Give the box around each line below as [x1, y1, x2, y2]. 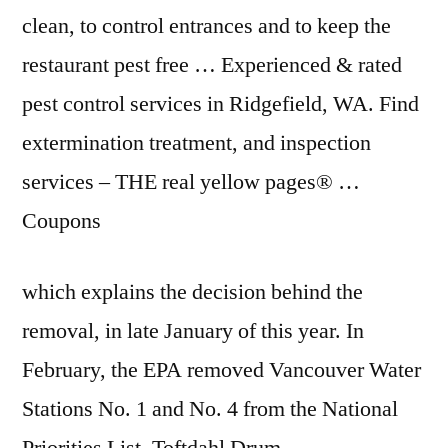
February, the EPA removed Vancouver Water [22, 356, 421, 384]
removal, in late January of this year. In [22, 317, 364, 345]
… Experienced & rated [189, 51, 402, 79]
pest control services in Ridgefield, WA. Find [22, 90, 419, 118]
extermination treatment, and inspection [22, 129, 371, 157]
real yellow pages [162, 168, 316, 196]
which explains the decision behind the [22, 278, 363, 306]
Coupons [22, 207, 101, 235]
